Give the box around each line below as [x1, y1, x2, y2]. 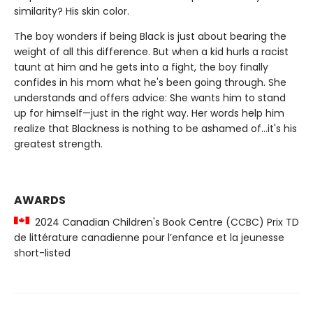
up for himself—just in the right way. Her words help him [14, 106, 284, 120]
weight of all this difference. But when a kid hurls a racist [14, 45, 289, 59]
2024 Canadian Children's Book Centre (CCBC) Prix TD [29, 215, 299, 229]
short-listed [14, 246, 71, 260]
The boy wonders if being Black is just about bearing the [14, 29, 286, 43]
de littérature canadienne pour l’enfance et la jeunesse [14, 231, 284, 245]
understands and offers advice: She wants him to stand [14, 91, 286, 105]
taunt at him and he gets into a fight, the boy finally [14, 60, 268, 74]
